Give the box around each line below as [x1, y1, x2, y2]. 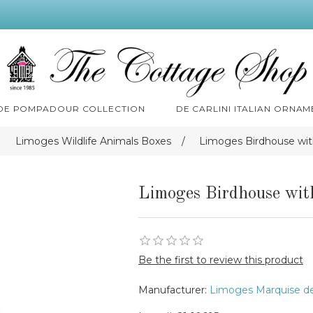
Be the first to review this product [138, 254, 303, 266]
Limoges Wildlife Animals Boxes [15, 135, 171, 147]
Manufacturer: [138, 284, 207, 296]
